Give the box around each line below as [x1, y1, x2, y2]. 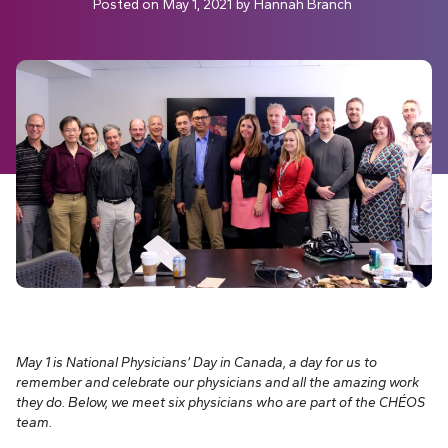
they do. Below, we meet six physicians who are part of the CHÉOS [16, 394, 425, 411]
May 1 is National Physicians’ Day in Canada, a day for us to [16, 354, 377, 371]
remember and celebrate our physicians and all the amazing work [16, 374, 419, 391]
